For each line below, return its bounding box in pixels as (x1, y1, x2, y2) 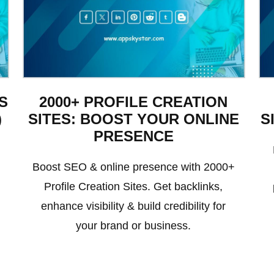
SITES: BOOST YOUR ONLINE (28, 110, 239, 127)
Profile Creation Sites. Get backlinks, (44, 180, 223, 193)
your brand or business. (76, 219, 191, 232)
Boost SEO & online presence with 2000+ (32, 160, 235, 173)
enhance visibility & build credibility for (41, 199, 226, 212)
